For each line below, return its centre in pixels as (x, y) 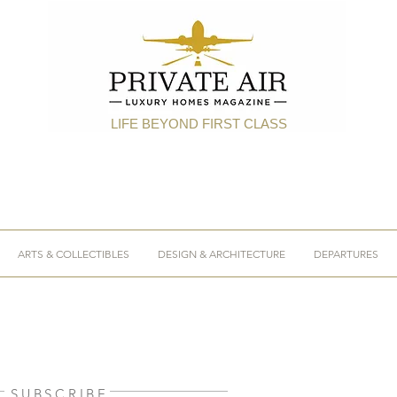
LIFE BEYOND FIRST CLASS (198, 124)
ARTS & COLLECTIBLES (74, 254)
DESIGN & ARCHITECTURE (222, 254)
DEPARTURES (346, 254)
